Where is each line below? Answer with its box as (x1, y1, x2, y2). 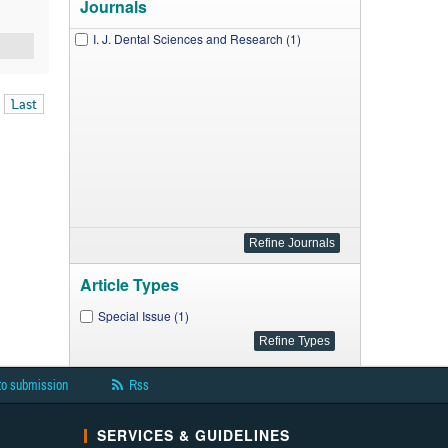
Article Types (79, 273, 179, 296)
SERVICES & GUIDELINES (96, 425, 290, 445)
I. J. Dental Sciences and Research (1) (92, 30, 301, 47)
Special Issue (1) (97, 307, 189, 324)
